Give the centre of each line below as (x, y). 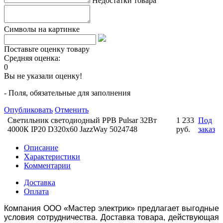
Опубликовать (28, 110)
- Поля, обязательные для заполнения (67, 93)
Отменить (72, 110)
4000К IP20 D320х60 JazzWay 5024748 (72, 129)
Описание (41, 147)
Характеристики (52, 156)
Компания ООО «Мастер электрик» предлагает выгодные (111, 208)
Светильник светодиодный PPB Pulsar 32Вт (82, 120)
